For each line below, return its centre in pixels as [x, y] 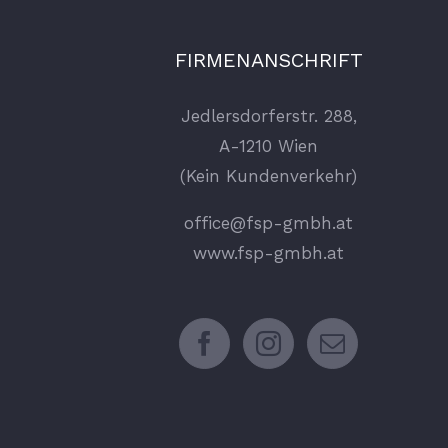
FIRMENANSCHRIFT [268, 60]
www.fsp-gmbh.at [269, 253]
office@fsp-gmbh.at [269, 223]
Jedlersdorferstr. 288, [268, 116]
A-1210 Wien [269, 146]
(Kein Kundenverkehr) [269, 176]
